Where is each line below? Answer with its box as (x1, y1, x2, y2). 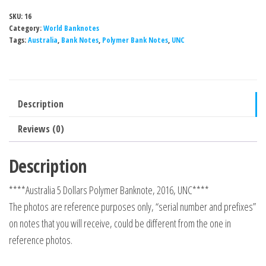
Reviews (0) (18, 122, 64, 135)
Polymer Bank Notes (102, 34, 168, 45)
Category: (9, 23, 43, 33)
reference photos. (9, 232, 72, 247)
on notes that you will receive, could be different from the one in (9, 216, 231, 230)
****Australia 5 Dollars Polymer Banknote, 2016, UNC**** (9, 182, 209, 197)
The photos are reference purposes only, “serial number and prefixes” (9, 199, 256, 214)
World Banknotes (43, 23, 99, 33)
